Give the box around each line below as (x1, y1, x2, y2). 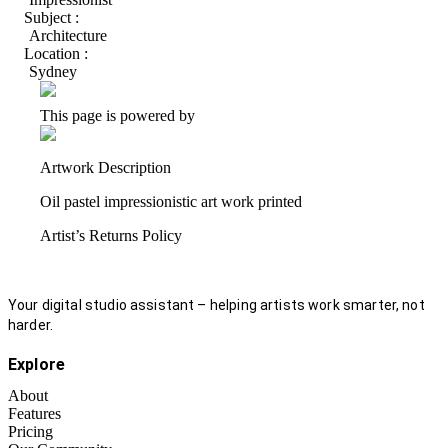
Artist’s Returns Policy (40, 227, 182, 245)
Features (8, 405, 61, 423)
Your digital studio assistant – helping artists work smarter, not (8, 297, 425, 314)
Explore (8, 355, 66, 375)
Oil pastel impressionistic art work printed (40, 193, 302, 211)
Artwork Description (40, 159, 171, 177)
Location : (24, 45, 88, 63)
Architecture (29, 27, 107, 45)
